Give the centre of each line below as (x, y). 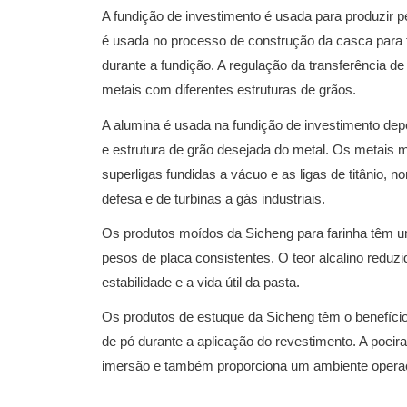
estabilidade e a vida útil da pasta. (201, 282)
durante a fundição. (159, 65)
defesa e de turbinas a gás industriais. (213, 198)
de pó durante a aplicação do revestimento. (230, 342)
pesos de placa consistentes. (190, 257)
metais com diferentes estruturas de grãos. (229, 90)
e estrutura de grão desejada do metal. (217, 149)
